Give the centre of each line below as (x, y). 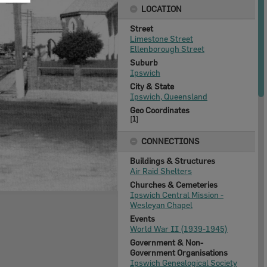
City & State (152, 86)
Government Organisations (179, 252)
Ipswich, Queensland (169, 96)
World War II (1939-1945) (179, 229)
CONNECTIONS (170, 141)
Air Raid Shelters (161, 171)
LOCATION (162, 9)
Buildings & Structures (173, 161)
